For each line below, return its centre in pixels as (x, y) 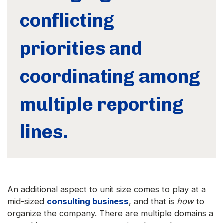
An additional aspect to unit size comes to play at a (107, 189)
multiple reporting (102, 104)
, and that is (153, 201)
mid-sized (27, 201)
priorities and (81, 49)
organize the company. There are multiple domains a (110, 213)
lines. (44, 132)
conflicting (67, 21)
